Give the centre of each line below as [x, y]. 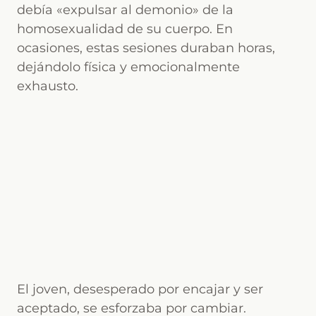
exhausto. [48, 86]
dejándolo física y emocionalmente [128, 67]
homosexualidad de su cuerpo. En [125, 29]
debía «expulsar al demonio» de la [125, 10]
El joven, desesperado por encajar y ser [140, 289]
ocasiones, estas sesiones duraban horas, [146, 48]
